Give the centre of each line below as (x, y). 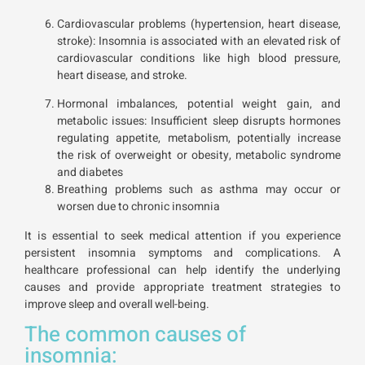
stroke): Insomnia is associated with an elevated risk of (199, 41)
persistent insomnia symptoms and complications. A (182, 253)
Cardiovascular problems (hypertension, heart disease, (199, 24)
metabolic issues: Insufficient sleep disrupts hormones (199, 121)
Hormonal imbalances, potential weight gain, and (199, 104)
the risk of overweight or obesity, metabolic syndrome (199, 156)
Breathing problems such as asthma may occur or (199, 190)
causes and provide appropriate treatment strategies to (182, 287)
